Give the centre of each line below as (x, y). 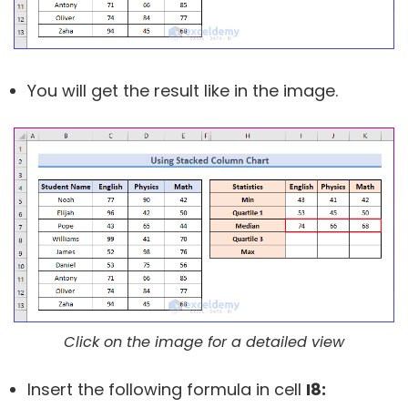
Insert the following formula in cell (167, 389)
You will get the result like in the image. (183, 91)
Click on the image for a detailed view (204, 342)
